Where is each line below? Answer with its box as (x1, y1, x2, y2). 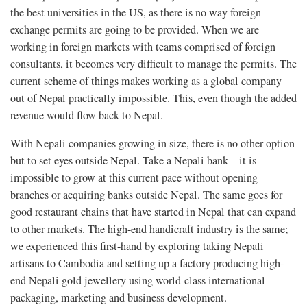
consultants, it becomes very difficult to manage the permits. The (10, 56, 297, 72)
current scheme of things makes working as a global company (10, 73, 282, 89)
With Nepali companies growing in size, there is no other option (10, 136, 295, 151)
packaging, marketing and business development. (10, 290, 227, 306)
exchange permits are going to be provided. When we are (10, 22, 259, 38)
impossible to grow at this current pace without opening (10, 170, 258, 186)
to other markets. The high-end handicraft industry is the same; (10, 221, 288, 237)
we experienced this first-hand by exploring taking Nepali (10, 238, 264, 254)
